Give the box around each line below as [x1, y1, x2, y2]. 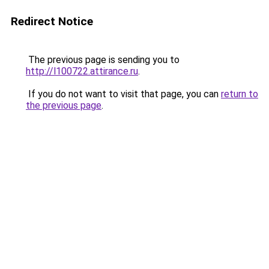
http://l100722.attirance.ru [26, 65, 138, 77]
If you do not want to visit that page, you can [26, 88, 221, 100]
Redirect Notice [11, 14, 93, 28]
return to [221, 88, 258, 100]
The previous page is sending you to [26, 54, 180, 65]
